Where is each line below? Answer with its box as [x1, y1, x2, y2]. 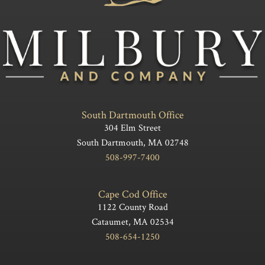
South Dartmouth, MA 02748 [76, 135, 189, 148]
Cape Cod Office [98, 186, 167, 201]
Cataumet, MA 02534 [91, 215, 174, 228]
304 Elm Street [104, 121, 161, 134]
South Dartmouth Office [81, 107, 184, 121]
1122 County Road [97, 200, 168, 213]
